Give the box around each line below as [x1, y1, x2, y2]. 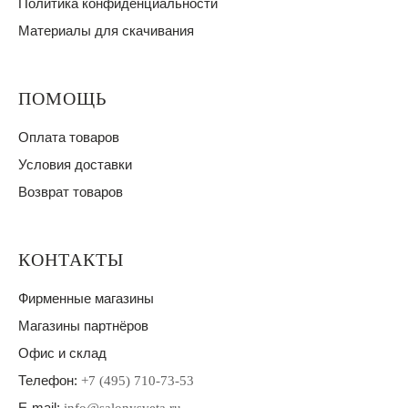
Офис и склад [18, 345, 107, 361]
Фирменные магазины [18, 291, 154, 306]
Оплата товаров [18, 129, 119, 145]
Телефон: [18, 372, 81, 388]
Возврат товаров [18, 184, 123, 199]
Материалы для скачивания [18, 23, 194, 38]
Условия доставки [18, 157, 132, 172]
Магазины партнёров [18, 318, 148, 333]
